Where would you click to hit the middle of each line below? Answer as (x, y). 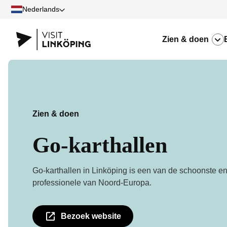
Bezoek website (91, 216)
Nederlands (41, 9)
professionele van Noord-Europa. (92, 183)
